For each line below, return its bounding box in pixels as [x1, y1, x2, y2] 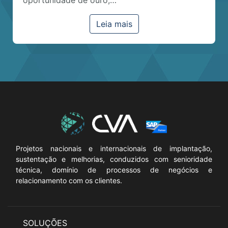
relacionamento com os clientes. [16, 176, 122, 185]
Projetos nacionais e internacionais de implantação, [16, 144, 212, 153]
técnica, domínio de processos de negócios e [16, 165, 212, 174]
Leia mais [96, 18, 132, 29]
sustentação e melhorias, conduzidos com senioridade [16, 154, 212, 163]
